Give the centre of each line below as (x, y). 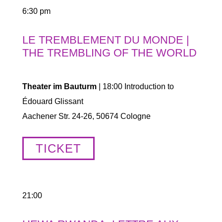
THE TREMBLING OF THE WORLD (109, 53)
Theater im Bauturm (59, 86)
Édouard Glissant (53, 101)
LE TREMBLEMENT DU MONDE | (106, 40)
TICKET (58, 148)
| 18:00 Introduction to (135, 86)
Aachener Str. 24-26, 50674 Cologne (86, 116)
